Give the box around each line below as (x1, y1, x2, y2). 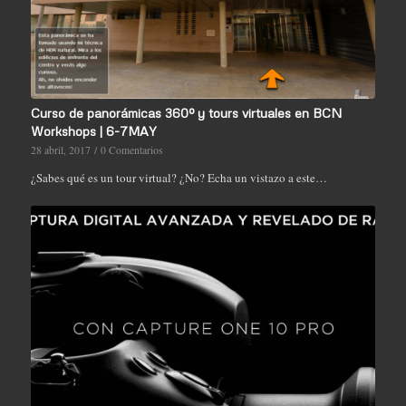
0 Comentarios (100, 142, 163, 157)
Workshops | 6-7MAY (30, 122, 157, 139)
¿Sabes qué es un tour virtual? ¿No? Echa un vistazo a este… (30, 169, 327, 186)
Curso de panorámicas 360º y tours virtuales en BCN (30, 104, 342, 121)
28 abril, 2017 (30, 142, 91, 157)
